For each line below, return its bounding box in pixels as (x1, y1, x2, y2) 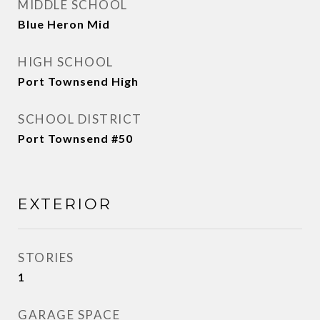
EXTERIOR (18, 195, 112, 213)
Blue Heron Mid (18, 17, 110, 31)
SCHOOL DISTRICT (18, 111, 142, 126)
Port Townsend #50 (18, 131, 133, 145)
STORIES (18, 250, 74, 265)
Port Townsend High (18, 74, 139, 88)
